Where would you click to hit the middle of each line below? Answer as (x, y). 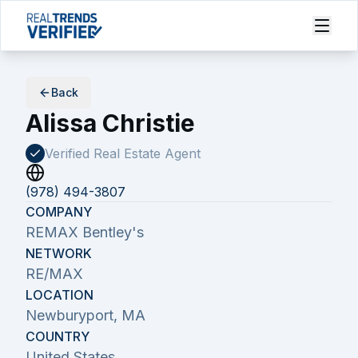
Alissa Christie (110, 123)
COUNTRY (58, 336)
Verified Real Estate (105, 153)
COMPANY (59, 212)
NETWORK (59, 253)
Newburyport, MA (86, 315)
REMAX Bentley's (85, 232)
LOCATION (60, 295)
